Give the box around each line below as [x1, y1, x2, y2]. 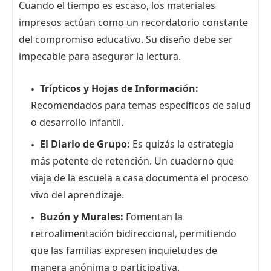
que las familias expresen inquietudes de [31, 244, 217, 258]
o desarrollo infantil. [31, 116, 123, 129]
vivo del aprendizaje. [31, 188, 124, 202]
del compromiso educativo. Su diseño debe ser [19, 33, 233, 47]
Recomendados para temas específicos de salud [31, 99, 251, 113]
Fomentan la [123, 210, 183, 224]
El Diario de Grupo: [40, 137, 130, 151]
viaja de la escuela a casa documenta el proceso [31, 171, 249, 185]
